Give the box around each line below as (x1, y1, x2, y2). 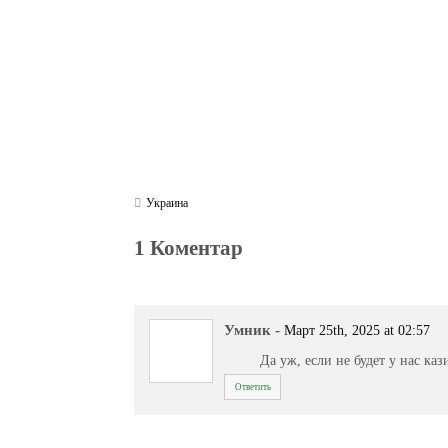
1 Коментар (134, 235, 244, 260)
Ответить (234, 381, 271, 392)
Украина (146, 196, 189, 211)
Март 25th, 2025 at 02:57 (284, 323, 431, 339)
